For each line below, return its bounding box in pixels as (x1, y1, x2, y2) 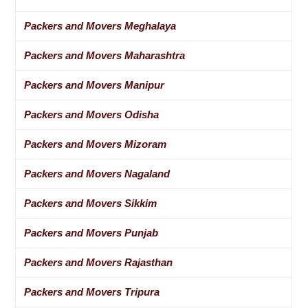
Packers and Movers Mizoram (24, 138, 167, 151)
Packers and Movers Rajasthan (24, 256, 173, 269)
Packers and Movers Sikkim (24, 197, 157, 210)
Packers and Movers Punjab (24, 227, 159, 239)
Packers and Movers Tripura (24, 286, 160, 298)
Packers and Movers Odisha (24, 109, 159, 121)
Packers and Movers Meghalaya (24, 20, 177, 32)
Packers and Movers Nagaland (24, 168, 170, 180)
